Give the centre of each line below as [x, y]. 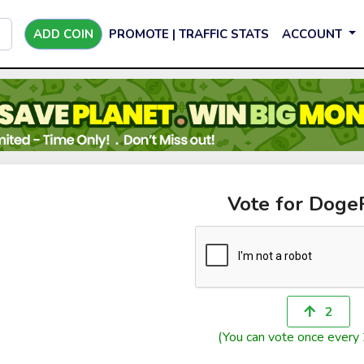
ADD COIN [63, 34]
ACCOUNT [314, 34]
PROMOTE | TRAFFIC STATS [189, 34]
